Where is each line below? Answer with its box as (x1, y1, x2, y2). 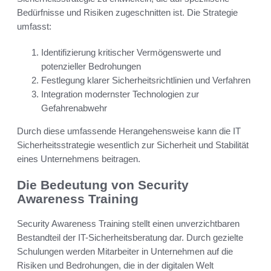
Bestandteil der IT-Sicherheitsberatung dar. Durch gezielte (17, 232, 243, 243)
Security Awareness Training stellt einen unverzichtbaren (17, 218, 240, 229)
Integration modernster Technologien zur (41, 89, 199, 100)
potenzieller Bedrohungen (41, 61, 141, 72)
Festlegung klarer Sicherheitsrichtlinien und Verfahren (41, 75, 250, 86)
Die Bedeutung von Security (17, 178, 189, 192)
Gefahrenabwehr (41, 103, 107, 114)
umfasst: (17, 21, 51, 32)
